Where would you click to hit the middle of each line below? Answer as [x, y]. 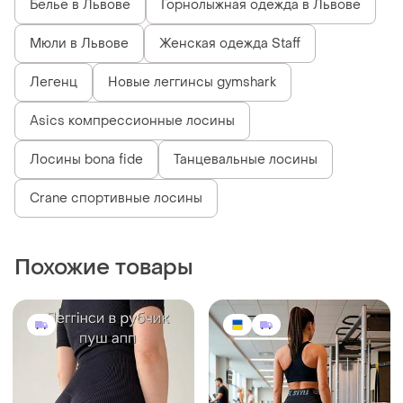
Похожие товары [104, 267]
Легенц [54, 82]
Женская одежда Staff [230, 43]
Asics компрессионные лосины [132, 121]
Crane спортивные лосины [116, 198]
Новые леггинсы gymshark [192, 82]
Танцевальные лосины [246, 159]
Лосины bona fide [86, 159]
